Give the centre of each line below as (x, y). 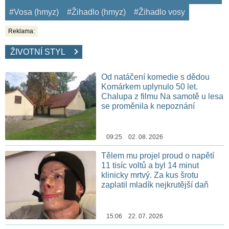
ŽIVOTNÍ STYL (42, 52)
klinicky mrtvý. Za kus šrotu (150, 175)
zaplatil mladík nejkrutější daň (155, 185)
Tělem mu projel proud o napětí (158, 156)
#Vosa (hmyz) (34, 12)
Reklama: (21, 31)
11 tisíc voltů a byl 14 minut (150, 166)
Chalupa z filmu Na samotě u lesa (163, 96)
